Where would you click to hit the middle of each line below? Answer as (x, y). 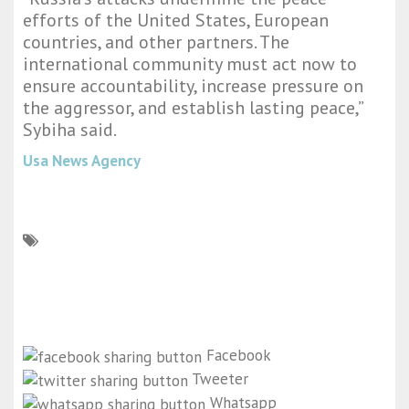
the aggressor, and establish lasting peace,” (193, 108)
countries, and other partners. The (156, 42)
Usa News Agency (82, 161)
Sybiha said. (70, 130)
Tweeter (220, 379)
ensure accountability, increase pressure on (193, 86)
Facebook (239, 356)
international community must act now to (190, 64)
